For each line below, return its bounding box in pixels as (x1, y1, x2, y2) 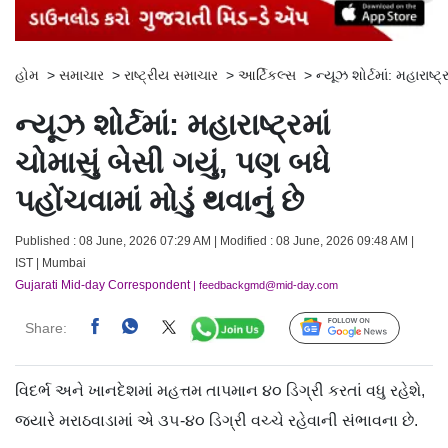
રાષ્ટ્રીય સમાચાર (124, 67, 218, 84)
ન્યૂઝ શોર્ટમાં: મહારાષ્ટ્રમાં (15, 108, 330, 142)
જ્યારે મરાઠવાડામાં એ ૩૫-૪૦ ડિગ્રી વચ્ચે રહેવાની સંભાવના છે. (15, 412, 422, 430)
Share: (25, 320, 67, 337)
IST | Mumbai (15, 256, 86, 271)
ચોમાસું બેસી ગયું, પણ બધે (15, 146, 330, 180)
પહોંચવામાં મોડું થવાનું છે (15, 184, 304, 218)
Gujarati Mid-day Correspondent (15, 278, 190, 293)
